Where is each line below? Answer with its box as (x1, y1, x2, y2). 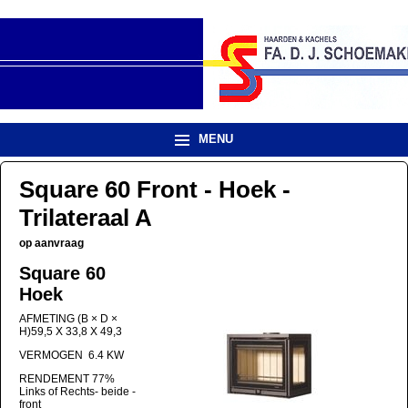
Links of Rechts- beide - (19, 384, 136, 398)
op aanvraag (19, 236, 84, 250)
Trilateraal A (19, 203, 152, 231)
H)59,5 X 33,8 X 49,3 (19, 324, 122, 338)
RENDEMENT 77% (19, 372, 115, 385)
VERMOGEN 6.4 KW (19, 348, 124, 362)
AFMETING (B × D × (19, 311, 117, 325)
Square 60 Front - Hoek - (19, 175, 291, 203)
